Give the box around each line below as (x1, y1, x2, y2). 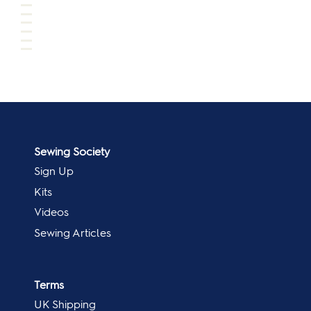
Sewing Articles (34, 226, 111, 239)
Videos (34, 205, 69, 219)
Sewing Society (34, 144, 110, 158)
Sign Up (34, 164, 74, 178)
